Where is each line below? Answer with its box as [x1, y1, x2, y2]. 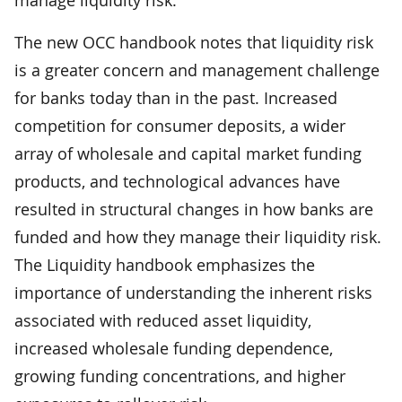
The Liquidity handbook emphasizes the [14, 253, 315, 275]
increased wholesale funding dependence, [14, 336, 333, 359]
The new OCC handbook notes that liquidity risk [14, 31, 373, 53]
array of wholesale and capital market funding [14, 142, 362, 164]
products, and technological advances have [14, 170, 340, 192]
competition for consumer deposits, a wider [14, 114, 345, 136]
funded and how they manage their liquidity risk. [14, 225, 381, 248]
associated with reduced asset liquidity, [14, 309, 311, 331]
